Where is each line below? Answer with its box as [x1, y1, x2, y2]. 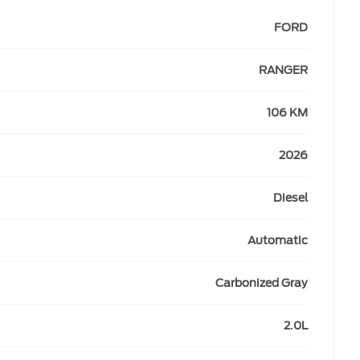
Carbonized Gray [215, 276, 308, 289]
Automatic [247, 234, 308, 247]
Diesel [273, 191, 308, 204]
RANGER [259, 63, 308, 76]
